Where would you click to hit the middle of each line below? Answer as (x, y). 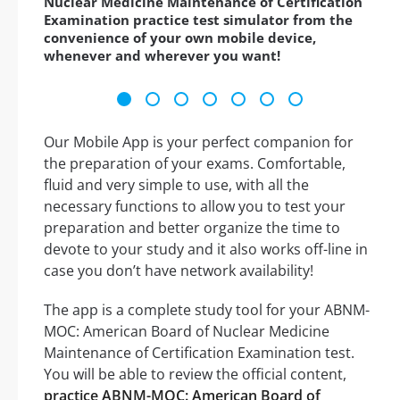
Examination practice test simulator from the (198, 20)
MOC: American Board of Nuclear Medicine (187, 332)
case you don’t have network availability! (179, 271)
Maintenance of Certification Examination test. (199, 353)
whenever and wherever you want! (162, 56)
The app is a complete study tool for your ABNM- (207, 310)
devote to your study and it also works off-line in (206, 250)
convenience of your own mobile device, (180, 38)
